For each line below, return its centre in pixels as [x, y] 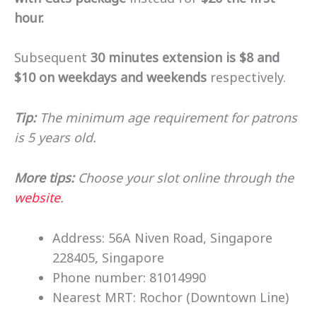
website [37, 197]
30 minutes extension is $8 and [183, 58]
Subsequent [51, 58]
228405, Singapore [108, 257]
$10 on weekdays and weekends [110, 77]
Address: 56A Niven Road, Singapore [162, 237]
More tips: [46, 177]
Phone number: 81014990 [129, 277]
